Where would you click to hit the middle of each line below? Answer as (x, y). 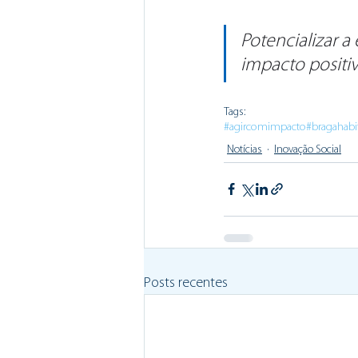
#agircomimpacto (265, 127)
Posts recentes (186, 283)
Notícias (245, 150)
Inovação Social (308, 150)
